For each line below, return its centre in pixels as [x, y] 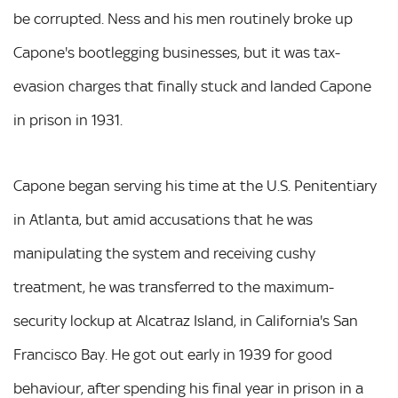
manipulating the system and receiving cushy [164, 253]
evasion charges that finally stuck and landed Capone [192, 86]
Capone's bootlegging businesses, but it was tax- [177, 52]
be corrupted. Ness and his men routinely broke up [183, 19]
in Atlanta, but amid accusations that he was [163, 219]
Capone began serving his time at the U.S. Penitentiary [195, 186]
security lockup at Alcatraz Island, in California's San [186, 321]
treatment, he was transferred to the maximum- [174, 287]
